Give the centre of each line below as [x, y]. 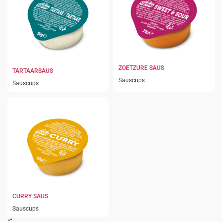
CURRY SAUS [30, 196]
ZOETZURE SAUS [141, 68]
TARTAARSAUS [33, 71]
